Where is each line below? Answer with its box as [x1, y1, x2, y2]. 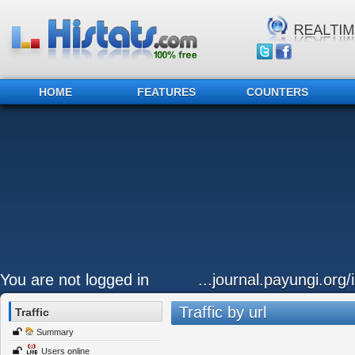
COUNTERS [246, 86, 308, 98]
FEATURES [137, 86, 196, 98]
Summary [36, 327, 74, 337]
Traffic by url [179, 303, 266, 321]
